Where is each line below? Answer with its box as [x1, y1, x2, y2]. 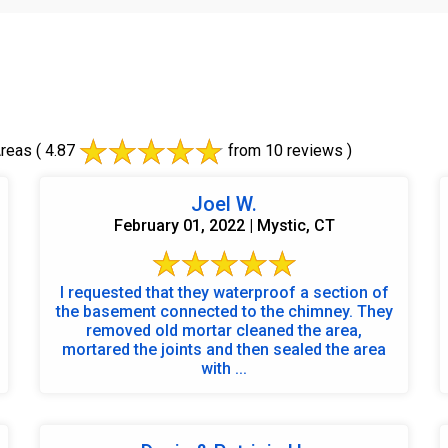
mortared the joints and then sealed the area [62, 339, 386, 359]
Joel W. [191, 191, 257, 216]
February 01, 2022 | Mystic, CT [113, 215, 335, 235]
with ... [201, 358, 247, 378]
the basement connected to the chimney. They [55, 301, 393, 321]
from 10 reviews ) [224, 140, 352, 160]
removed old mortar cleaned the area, [86, 320, 362, 340]
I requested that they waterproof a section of [59, 282, 389, 302]
